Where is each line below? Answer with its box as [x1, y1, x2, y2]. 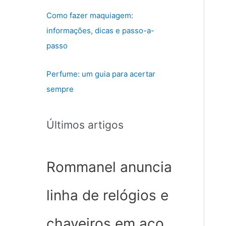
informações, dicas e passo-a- [46, 26, 154, 35]
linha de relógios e [46, 187, 168, 204]
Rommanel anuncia [46, 158, 172, 176]
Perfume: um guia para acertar [46, 69, 155, 79]
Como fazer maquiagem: [46, 11, 133, 20]
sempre [46, 84, 74, 94]
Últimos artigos [46, 119, 124, 132]
